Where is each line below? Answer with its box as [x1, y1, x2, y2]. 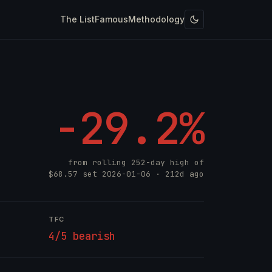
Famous [95, 13, 128, 24]
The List [60, 13, 95, 24]
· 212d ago [151, 169, 204, 179]
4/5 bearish [49, 229, 115, 243]
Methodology [128, 13, 185, 24]
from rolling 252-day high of [68, 157, 204, 168]
